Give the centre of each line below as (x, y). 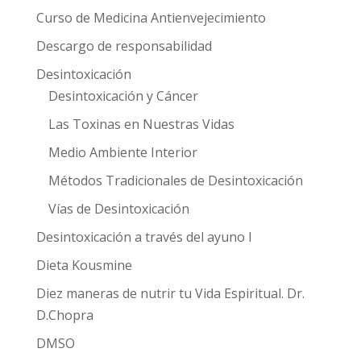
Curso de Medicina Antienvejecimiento (151, 18)
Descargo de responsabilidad (124, 46)
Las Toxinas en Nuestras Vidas (141, 124)
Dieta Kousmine (84, 265)
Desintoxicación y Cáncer (123, 96)
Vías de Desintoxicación (118, 209)
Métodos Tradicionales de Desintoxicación (175, 180)
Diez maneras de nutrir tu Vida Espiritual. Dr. (170, 293)
